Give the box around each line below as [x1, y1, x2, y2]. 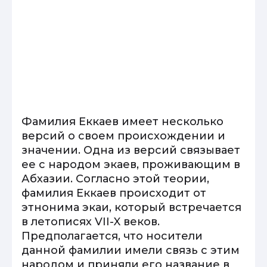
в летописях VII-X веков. [21, 215, 160, 228]
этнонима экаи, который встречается [21, 201, 241, 214]
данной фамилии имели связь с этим [21, 244, 240, 257]
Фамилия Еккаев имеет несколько [21, 115, 223, 128]
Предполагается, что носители [21, 229, 203, 243]
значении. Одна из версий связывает [21, 144, 240, 157]
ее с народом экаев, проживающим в [21, 158, 240, 171]
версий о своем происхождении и [21, 129, 225, 142]
